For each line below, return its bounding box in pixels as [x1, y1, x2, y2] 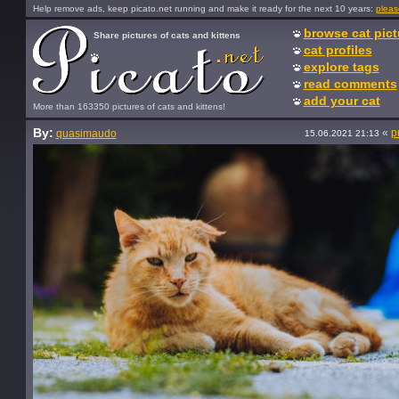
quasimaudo [55, 127, 117, 140]
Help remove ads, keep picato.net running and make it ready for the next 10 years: [32, 4, 376, 13]
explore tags [303, 60, 379, 74]
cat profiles [303, 43, 372, 57]
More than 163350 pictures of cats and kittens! [32, 102, 225, 111]
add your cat [303, 94, 380, 108]
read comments [303, 77, 397, 91]
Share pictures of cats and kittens [93, 30, 240, 40]
